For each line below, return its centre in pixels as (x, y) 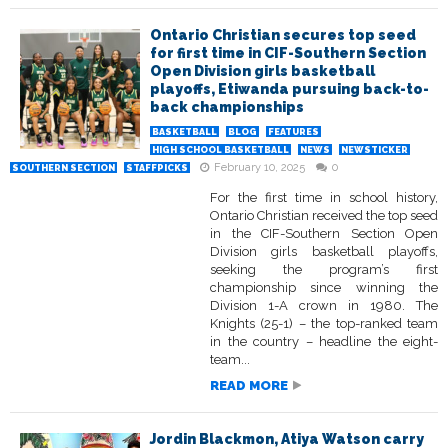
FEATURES (293, 132)
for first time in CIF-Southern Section (288, 53)
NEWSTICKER (374, 150)
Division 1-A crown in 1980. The (324, 306)
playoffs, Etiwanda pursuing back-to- (289, 89)
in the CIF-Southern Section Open (324, 234)
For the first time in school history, (324, 198)
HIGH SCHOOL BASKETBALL (220, 150)
